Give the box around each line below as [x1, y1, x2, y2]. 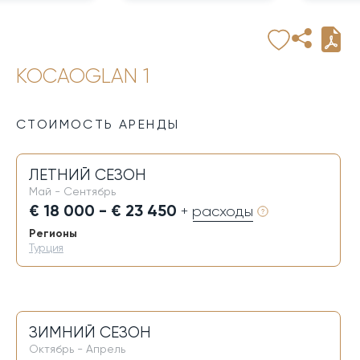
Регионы [29, 227, 77, 240]
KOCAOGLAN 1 [16, 64, 149, 88]
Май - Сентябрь [29, 185, 116, 198]
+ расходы [181, 203, 253, 219]
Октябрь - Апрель [29, 342, 125, 355]
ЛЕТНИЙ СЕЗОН [29, 166, 146, 184]
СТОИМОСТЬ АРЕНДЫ [16, 117, 180, 132]
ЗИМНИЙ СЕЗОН [29, 324, 151, 342]
